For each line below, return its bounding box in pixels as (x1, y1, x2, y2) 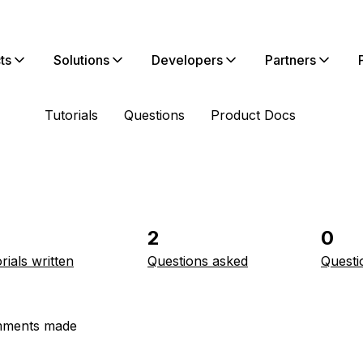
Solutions (53, 52, 109, 68)
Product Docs (211, 107, 296, 123)
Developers (152, 52, 223, 68)
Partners (265, 52, 316, 68)
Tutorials (45, 107, 98, 123)
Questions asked (147, 253, 248, 269)
